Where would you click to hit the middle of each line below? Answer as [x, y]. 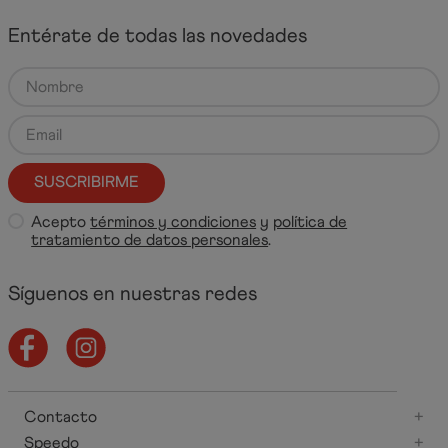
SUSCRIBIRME [86, 182]
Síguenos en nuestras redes [132, 293]
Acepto [61, 221]
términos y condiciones [173, 221]
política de [310, 221]
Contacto [60, 416]
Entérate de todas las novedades [157, 35]
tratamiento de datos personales [150, 239]
